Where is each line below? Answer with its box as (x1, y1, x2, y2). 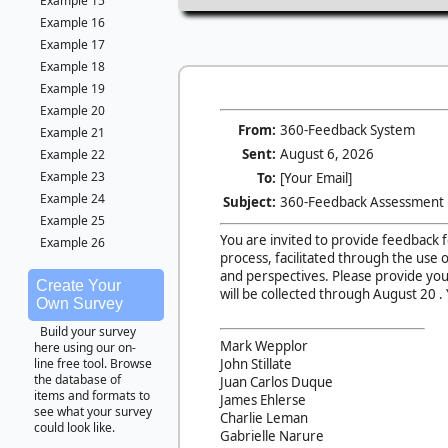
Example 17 (40, 36, 105, 53)
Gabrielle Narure (220, 426, 324, 445)
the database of (34, 371, 121, 388)
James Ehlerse (220, 390, 306, 409)
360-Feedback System (280, 120, 415, 139)
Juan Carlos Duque (220, 372, 333, 391)
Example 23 (40, 168, 105, 185)
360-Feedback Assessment (280, 192, 444, 211)
